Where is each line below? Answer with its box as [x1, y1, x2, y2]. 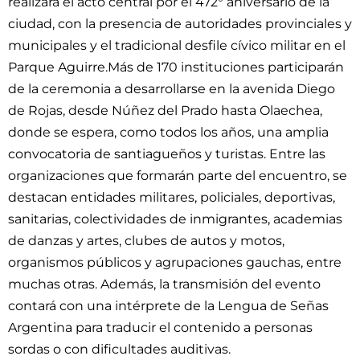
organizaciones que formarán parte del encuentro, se [8, 167, 347, 184]
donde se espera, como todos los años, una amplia [8, 124, 329, 141]
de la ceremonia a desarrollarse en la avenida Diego [8, 80, 335, 97]
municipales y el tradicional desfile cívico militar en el [8, 37, 346, 54]
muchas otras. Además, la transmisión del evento [8, 276, 321, 292]
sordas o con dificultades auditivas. [8, 341, 231, 358]
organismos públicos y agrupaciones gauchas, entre [8, 254, 342, 271]
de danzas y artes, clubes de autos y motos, [8, 232, 284, 249]
